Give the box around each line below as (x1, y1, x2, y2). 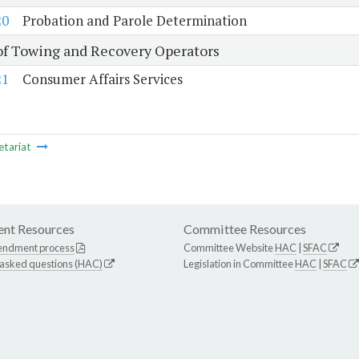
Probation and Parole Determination (22, 11, 247, 30)
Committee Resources (184, 221, 306, 237)
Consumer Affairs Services (22, 70, 183, 89)
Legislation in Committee (184, 257, 295, 271)
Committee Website (184, 241, 275, 255)
